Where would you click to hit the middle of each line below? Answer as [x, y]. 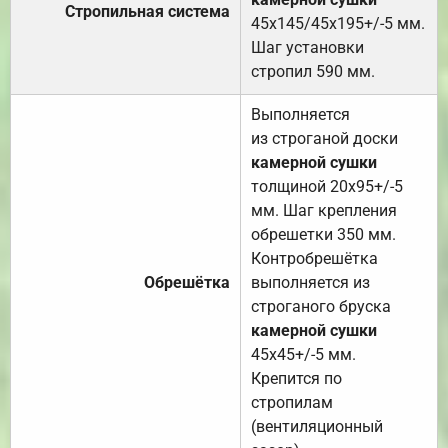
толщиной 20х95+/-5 [327, 187]
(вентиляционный [317, 427]
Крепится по [296, 379]
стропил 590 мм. [313, 72]
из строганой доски [324, 139]
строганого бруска [321, 307]
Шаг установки [307, 48]
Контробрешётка [314, 259]
